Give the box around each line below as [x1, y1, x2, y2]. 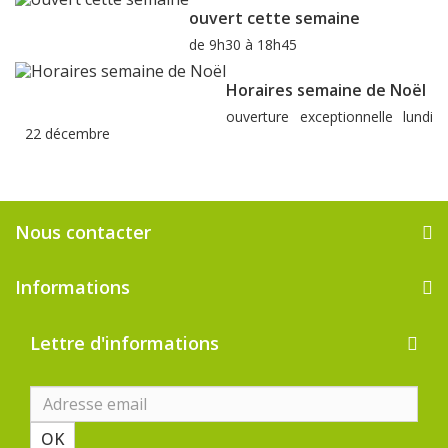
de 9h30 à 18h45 [189, 35, 297, 55]
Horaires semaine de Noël [226, 79, 426, 102]
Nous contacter [15, 220, 151, 245]
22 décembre [25, 124, 110, 144]
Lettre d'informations [30, 331, 219, 356]
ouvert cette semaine [189, 7, 360, 30]
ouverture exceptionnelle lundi [226, 107, 433, 127]
